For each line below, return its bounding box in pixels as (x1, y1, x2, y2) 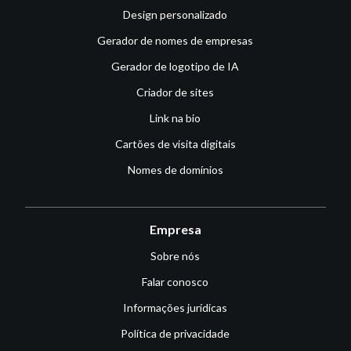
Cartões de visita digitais (114, 137, 236, 151)
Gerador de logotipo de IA (111, 60, 240, 74)
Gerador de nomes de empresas (97, 34, 254, 48)
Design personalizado (123, 8, 228, 22)
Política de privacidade (121, 327, 230, 341)
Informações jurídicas (123, 301, 228, 315)
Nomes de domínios (127, 163, 223, 177)
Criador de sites (136, 85, 215, 100)
